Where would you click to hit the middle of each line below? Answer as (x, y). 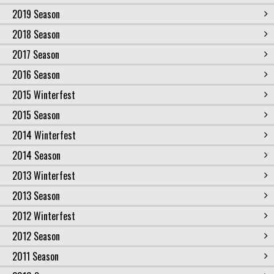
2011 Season (35, 256)
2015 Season (36, 115)
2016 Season (36, 75)
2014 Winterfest (44, 135)
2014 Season (36, 155)
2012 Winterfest (44, 216)
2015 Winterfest (44, 95)
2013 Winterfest (44, 176)
